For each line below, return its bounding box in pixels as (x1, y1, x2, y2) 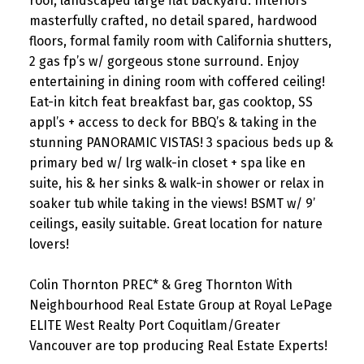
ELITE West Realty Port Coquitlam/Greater (28, 318, 280, 334)
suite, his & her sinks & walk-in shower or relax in (28, 175, 324, 192)
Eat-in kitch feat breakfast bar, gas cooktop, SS (28, 94, 313, 110)
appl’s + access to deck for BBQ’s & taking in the (28, 115, 317, 131)
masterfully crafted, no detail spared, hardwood (28, 13, 318, 29)
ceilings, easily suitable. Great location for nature (28, 216, 323, 232)
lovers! (28, 236, 69, 253)
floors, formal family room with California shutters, (28, 33, 331, 50)
